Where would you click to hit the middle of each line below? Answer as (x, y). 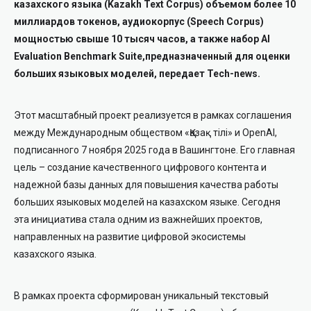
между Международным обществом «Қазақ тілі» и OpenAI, (145, 133)
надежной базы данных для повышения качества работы (146, 185)
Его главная (268, 150)
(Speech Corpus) (225, 22)
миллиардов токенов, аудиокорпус (100, 22)
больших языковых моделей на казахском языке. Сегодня (147, 202)
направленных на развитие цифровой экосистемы (130, 237)
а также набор (226, 39)
